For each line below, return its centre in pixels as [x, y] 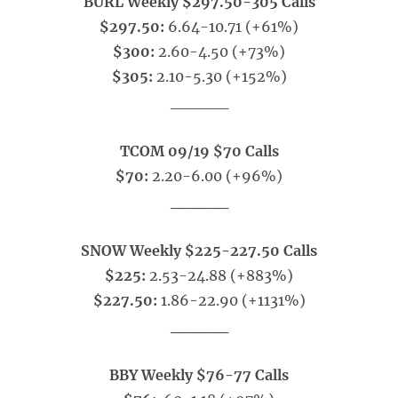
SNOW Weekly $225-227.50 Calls [199, 251]
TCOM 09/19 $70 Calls [199, 151]
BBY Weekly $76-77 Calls [199, 375]
